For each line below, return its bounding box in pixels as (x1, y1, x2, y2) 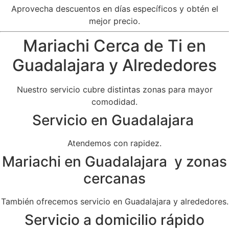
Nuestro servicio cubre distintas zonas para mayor (16, 84, 213, 95)
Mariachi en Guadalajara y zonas (2, 152, 227, 170)
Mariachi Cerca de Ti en (23, 35, 206, 56)
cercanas (83, 169, 146, 187)
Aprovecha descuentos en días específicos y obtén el (11, 3, 218, 14)
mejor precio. (89, 15, 140, 26)
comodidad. (91, 96, 138, 107)
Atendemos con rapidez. (67, 138, 162, 148)
